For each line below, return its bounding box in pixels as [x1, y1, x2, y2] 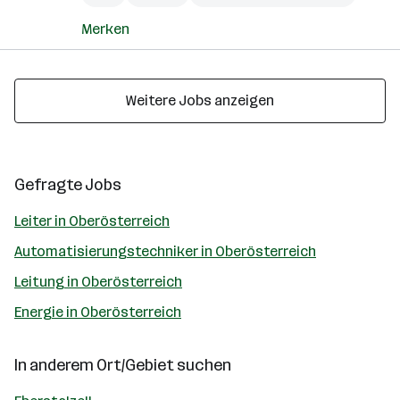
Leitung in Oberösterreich [14, 273, 182, 290]
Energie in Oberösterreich [14, 304, 181, 321]
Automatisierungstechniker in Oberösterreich [14, 243, 316, 260]
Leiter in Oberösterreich [14, 212, 170, 229]
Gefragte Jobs [14, 175, 121, 195]
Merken [81, 21, 129, 37]
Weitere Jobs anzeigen [126, 92, 274, 109]
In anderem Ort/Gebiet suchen [14, 355, 231, 375]
